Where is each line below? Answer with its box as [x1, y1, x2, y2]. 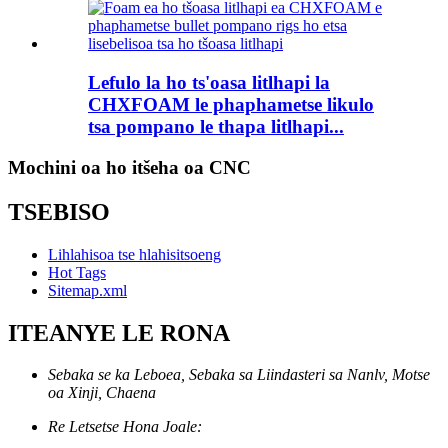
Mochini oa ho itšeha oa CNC [8, 156, 251, 178]
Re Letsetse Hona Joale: [48, 418, 202, 436]
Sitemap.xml [48, 281, 127, 299]
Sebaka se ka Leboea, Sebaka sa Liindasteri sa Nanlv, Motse [48, 366, 430, 384]
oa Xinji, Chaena [48, 384, 156, 402]
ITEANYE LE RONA [8, 319, 230, 346]
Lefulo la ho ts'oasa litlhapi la [88, 72, 330, 94]
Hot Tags [48, 263, 106, 281]
